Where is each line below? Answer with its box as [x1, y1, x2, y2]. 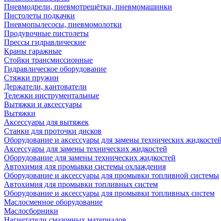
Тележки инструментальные [4, 91, 99, 100]
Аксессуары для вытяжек [4, 118, 89, 126]
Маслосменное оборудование [4, 198, 103, 206]
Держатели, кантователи [4, 82, 87, 91]
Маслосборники [4, 207, 58, 215]
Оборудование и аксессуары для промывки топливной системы [4, 171, 219, 180]
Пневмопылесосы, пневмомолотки [4, 20, 122, 29]
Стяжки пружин [4, 74, 59, 82]
